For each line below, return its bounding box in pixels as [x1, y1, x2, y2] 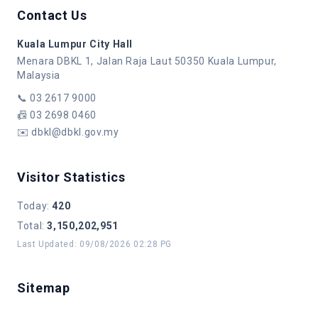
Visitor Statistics [17, 170, 126, 185]
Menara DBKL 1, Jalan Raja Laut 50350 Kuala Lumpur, [17, 55, 278, 67]
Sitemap [17, 280, 70, 295]
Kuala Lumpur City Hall [17, 38, 133, 50]
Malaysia [17, 70, 61, 81]
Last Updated [17, 239, 75, 249]
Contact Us [17, 8, 87, 23]
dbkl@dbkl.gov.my [31, 126, 119, 138]
